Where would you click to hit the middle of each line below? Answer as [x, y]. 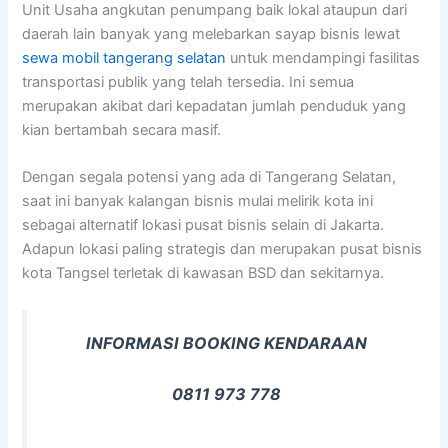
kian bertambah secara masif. [122, 130]
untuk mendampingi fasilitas [323, 58]
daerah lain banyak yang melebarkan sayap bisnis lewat [211, 34]
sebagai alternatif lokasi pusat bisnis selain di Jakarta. [203, 225]
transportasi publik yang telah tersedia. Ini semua [188, 82]
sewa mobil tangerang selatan [124, 58]
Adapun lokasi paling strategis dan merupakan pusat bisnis [222, 249]
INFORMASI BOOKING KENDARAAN [226, 342]
